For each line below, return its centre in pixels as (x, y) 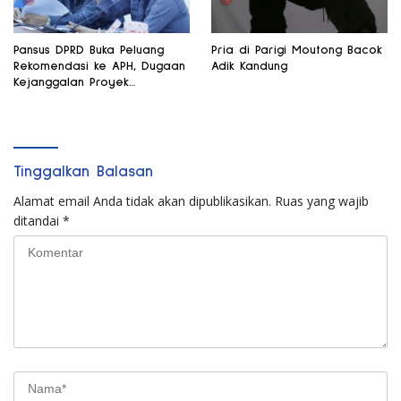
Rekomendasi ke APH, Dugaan (99, 67)
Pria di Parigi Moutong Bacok (297, 51)
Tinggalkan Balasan (83, 172)
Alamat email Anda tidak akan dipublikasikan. (142, 201)
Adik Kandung (249, 67)
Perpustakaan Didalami (80, 99)
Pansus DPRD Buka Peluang (89, 51)
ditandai (38, 221)
